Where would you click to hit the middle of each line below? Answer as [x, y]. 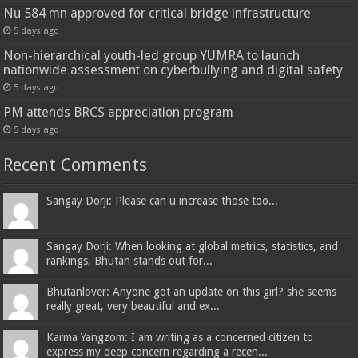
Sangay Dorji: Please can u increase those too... [163, 201]
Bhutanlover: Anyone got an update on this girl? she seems [192, 292]
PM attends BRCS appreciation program [119, 113]
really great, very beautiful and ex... [133, 306]
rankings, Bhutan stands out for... [130, 261]
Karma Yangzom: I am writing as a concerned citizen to [180, 338]
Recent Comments [76, 165]
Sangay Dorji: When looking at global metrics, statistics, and [193, 247]
